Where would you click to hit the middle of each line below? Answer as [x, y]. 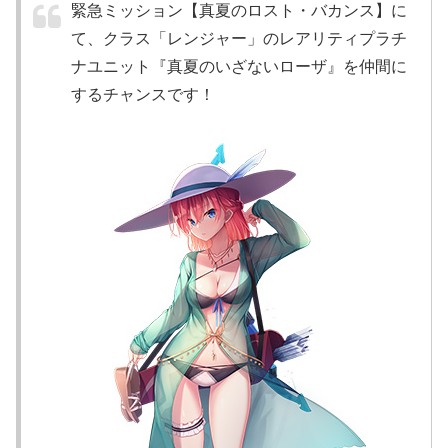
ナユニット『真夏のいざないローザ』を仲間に [239, 66]
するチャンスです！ [143, 94]
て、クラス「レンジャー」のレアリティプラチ [239, 38]
